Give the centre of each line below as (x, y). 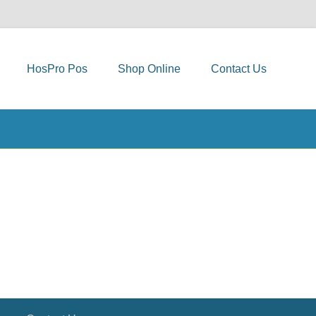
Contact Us (239, 69)
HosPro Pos (57, 69)
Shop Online (149, 69)
